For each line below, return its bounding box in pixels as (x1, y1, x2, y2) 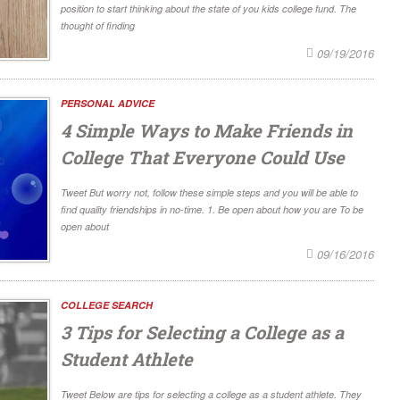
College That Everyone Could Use (61, 146, 345, 170)
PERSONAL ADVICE (61, 96, 154, 111)
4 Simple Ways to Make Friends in (61, 119, 353, 143)
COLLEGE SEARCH (61, 297, 153, 312)
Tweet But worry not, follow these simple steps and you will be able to (61, 186, 358, 200)
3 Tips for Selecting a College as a (61, 320, 344, 344)
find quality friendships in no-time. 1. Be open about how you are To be (61, 203, 363, 217)
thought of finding (61, 19, 135, 33)
